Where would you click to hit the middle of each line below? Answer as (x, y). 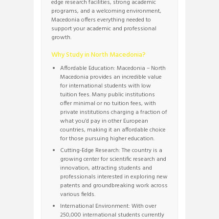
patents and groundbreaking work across (114, 186)
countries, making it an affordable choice (113, 130)
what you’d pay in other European (104, 121)
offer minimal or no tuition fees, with (108, 103)
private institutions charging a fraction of (114, 112)
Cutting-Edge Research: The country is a (111, 150)
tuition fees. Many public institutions (108, 95)
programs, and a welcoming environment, (106, 11)
